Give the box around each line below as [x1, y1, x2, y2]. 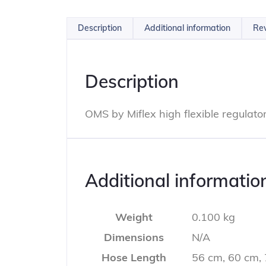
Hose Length [102, 250, 166, 264]
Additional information [144, 22, 230, 33]
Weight [115, 210, 153, 224]
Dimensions [104, 230, 164, 244]
